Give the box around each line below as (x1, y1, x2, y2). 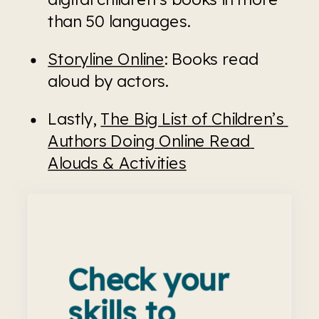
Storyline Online (48, 48, 164, 69)
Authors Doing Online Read (48, 130, 251, 151)
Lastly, (48, 108, 101, 129)
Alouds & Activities (48, 152, 187, 173)
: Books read (164, 48, 258, 69)
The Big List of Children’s (100, 108, 284, 129)
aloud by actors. (48, 70, 173, 91)
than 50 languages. (48, 11, 191, 31)
